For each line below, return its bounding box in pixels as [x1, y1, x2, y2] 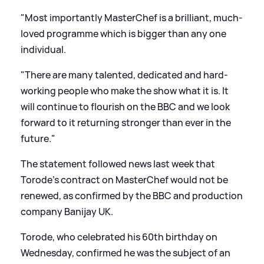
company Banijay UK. [21, 204, 113, 218]
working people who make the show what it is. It [21, 84, 229, 97]
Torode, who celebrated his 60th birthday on [21, 230, 217, 243]
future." [21, 131, 55, 145]
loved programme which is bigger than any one [21, 27, 226, 40]
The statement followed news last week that [21, 157, 215, 170]
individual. [21, 42, 66, 56]
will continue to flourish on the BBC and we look [21, 100, 230, 113]
